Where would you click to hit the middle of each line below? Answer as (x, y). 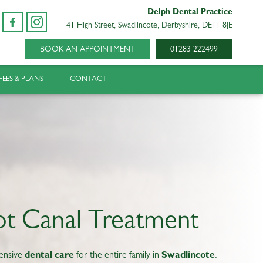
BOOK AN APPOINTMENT (87, 50)
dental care (49, 256)
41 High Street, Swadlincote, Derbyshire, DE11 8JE (149, 26)
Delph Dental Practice (190, 12)
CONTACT (88, 80)
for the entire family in (118, 256)
